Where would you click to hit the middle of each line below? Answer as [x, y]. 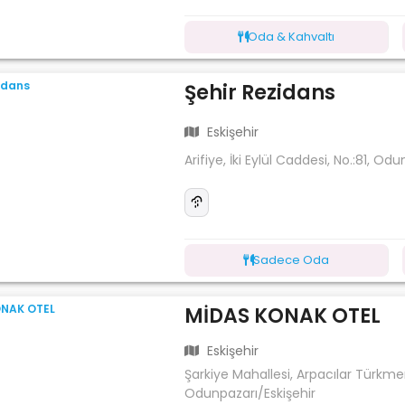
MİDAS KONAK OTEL [283, 316]
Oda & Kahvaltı [292, 36]
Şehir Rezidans [260, 92]
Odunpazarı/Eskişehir [250, 393]
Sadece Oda [292, 259]
